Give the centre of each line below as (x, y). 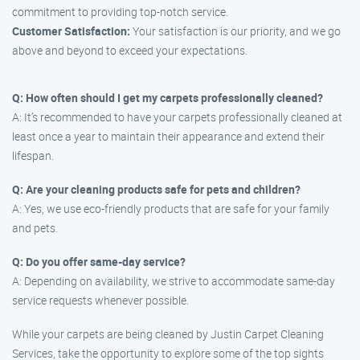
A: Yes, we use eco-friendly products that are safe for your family (171, 209)
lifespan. (33, 155)
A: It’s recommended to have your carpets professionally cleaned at (177, 117)
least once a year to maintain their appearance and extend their (168, 136)
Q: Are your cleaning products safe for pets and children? (156, 189)
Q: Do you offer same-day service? (99, 262)
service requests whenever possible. (100, 300)
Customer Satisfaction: (71, 31)
